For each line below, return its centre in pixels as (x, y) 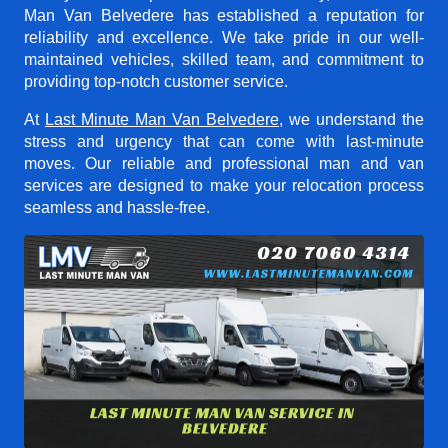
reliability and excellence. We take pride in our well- (224, 37)
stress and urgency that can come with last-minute (224, 141)
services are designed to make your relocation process (224, 185)
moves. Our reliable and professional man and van (224, 163)
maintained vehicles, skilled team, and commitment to (224, 59)
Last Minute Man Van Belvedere (162, 119)
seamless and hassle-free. (117, 207)
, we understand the (351, 119)
